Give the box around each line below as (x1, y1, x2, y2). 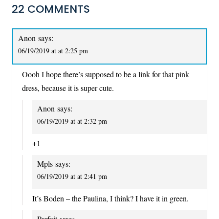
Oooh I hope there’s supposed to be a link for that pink (22, 68, 189, 79)
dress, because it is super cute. (22, 82, 114, 93)
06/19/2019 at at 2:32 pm (37, 116, 107, 126)
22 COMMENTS (12, 1, 90, 17)
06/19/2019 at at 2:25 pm (18, 46, 88, 56)
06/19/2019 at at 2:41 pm (37, 172, 107, 181)
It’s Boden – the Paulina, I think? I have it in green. (32, 193, 189, 204)
